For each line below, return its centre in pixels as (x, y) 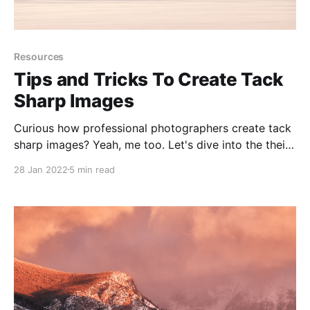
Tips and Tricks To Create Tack (149, 79)
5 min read (92, 169)
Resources (39, 56)
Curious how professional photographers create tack (153, 128)
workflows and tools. (69, 161)
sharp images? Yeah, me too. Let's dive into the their (152, 144)
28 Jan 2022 (41, 169)
